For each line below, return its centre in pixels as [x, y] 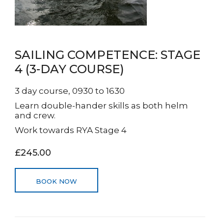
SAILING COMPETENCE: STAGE [108, 55]
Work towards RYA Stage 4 [71, 130]
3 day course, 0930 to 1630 [71, 91]
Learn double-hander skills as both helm [101, 106]
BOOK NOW [56, 181]
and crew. [35, 115]
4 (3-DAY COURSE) [69, 69]
